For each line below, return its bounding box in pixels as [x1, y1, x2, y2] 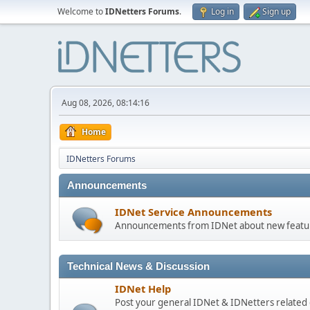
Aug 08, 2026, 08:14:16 [62, 97, 149, 109]
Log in [211, 6, 234, 17]
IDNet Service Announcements [115, 205, 272, 219]
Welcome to [57, 6, 105, 17]
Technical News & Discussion [67, 261, 210, 272]
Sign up [262, 6, 291, 17]
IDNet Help [115, 282, 171, 295]
